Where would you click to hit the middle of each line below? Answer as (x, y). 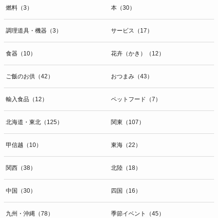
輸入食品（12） (27, 99)
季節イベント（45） (138, 213)
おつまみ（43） (132, 76)
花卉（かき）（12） (138, 53)
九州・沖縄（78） (30, 213)
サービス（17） (132, 30)
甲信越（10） (24, 145)
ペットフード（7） (136, 99)
